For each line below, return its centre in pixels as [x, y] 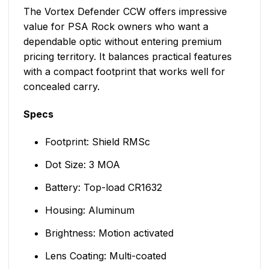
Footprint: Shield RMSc [97, 141]
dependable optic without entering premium [122, 42]
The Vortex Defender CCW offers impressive [125, 12]
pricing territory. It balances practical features [128, 57]
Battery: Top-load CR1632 [103, 187]
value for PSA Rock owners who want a [116, 27]
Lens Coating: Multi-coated [105, 255]
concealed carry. [62, 87]
